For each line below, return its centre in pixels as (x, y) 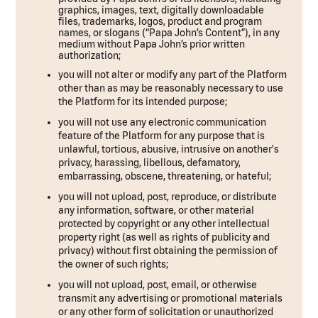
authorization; (90, 55)
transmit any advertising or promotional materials (171, 298)
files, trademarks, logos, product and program (160, 21)
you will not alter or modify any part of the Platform (173, 75)
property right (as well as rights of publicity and (164, 237)
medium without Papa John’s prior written (152, 44)
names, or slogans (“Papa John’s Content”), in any (169, 33)
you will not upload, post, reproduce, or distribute (168, 197)
